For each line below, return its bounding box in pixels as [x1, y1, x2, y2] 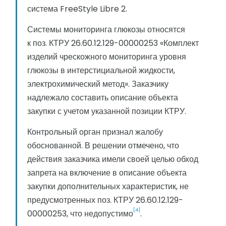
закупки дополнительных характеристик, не [27, 181, 189, 193]
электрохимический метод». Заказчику [27, 78, 168, 90]
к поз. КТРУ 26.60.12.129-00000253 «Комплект [27, 37, 199, 49]
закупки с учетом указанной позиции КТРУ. [27, 105, 186, 118]
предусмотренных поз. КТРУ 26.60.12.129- [27, 194, 183, 206]
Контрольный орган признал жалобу [27, 126, 163, 138]
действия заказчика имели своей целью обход [27, 153, 198, 165]
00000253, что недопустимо [27, 208, 133, 220]
